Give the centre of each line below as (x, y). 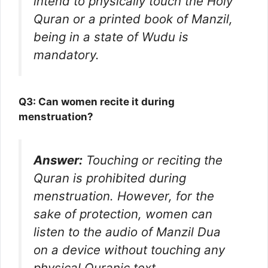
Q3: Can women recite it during (97, 101)
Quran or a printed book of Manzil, (133, 19)
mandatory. (66, 55)
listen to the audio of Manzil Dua (127, 232)
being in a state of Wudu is (111, 37)
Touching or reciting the (153, 160)
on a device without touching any (129, 250)
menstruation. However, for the (124, 196)
